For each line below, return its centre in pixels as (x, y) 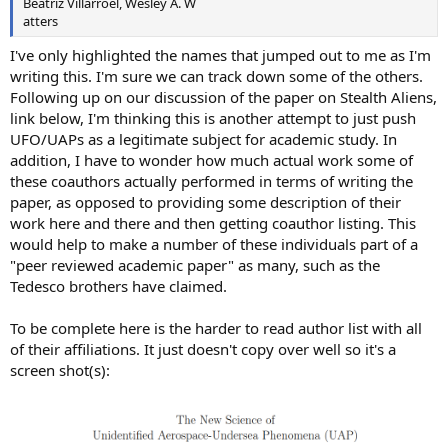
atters (40, 21)
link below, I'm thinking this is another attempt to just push (213, 117)
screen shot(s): (60, 369)
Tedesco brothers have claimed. (118, 285)
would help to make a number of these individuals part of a (214, 243)
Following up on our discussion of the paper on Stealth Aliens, (223, 96)
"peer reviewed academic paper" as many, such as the (195, 264)
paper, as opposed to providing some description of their (205, 201)
